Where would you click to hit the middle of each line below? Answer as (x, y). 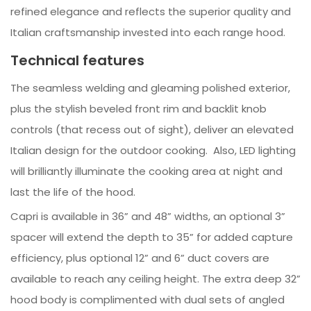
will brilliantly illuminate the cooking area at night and (146, 171)
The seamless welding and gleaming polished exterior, (150, 88)
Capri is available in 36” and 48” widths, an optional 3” (148, 217)
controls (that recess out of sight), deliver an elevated (152, 130)
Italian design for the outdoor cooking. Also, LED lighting (153, 151)
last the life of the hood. (74, 192)
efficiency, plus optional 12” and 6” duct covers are (140, 258)
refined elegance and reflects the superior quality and (151, 12)
